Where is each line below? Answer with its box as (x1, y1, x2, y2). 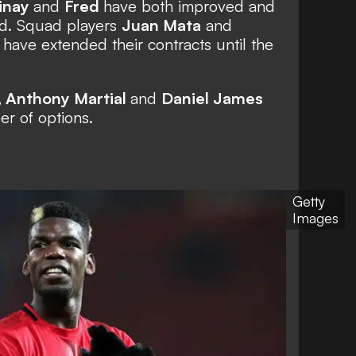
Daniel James (161, 87, 263, 108)
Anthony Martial (6, 87, 130, 108)
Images (292, 209, 339, 227)
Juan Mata (122, 14, 201, 35)
